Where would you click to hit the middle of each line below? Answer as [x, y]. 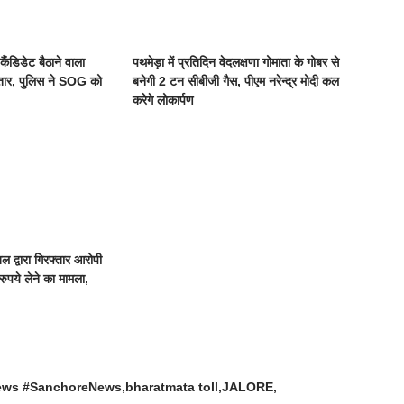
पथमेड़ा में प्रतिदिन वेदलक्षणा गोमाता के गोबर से [236, 63]
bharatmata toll [172, 387]
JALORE [248, 387]
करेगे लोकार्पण [164, 101]
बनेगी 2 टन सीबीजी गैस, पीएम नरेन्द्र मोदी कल [236, 82]
